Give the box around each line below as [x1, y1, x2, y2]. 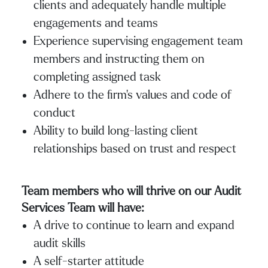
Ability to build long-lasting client [33, 124, 198, 137]
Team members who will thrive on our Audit [22, 185, 241, 197]
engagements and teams [33, 17, 158, 29]
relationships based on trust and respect [33, 142, 236, 155]
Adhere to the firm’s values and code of [33, 89, 232, 101]
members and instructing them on [33, 53, 205, 65]
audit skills [33, 237, 86, 249]
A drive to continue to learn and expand [33, 219, 234, 232]
